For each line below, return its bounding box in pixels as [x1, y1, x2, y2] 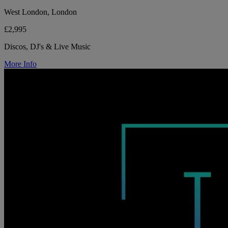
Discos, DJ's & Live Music [4, 42, 91, 51]
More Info [4, 60, 37, 69]
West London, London [4, 8, 77, 17]
